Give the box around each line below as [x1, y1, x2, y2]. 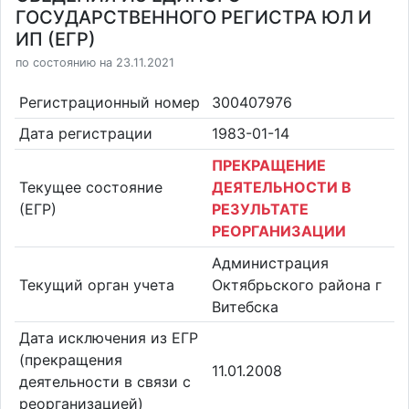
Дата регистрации [18, 124, 152, 143]
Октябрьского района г [212, 275, 382, 294]
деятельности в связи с [18, 372, 191, 392]
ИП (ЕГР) [16, 28, 96, 50]
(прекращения [18, 351, 122, 370]
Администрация [212, 253, 329, 272]
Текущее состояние [18, 177, 163, 196]
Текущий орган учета [18, 275, 174, 294]
